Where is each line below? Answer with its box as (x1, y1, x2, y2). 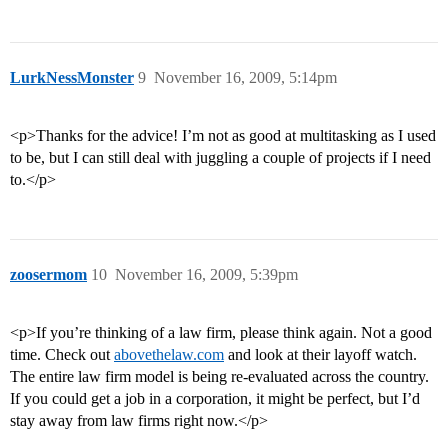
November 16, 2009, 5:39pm (115, 266, 298, 284)
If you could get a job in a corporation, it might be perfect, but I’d (10, 390, 420, 408)
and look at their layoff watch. (224, 346, 417, 364)
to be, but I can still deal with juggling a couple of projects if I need (10, 149, 431, 167)
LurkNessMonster (10, 69, 134, 87)
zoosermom (10, 266, 87, 284)
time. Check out (10, 346, 114, 364)
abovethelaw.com (114, 346, 224, 364)
